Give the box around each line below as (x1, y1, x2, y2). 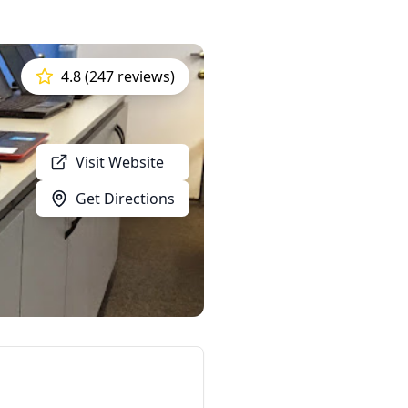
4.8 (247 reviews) (61, 66, 175, 87)
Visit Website (76, 152, 164, 172)
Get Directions (76, 189, 175, 209)
